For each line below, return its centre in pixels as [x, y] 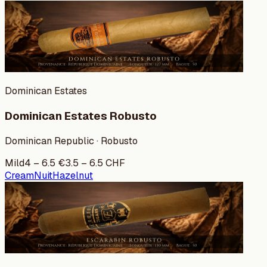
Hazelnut [73, 175]
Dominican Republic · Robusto [71, 141]
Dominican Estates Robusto [81, 116]
